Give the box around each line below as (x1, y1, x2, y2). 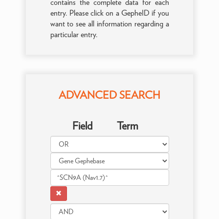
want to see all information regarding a (50, 19, 169, 28)
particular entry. (50, 30, 98, 39)
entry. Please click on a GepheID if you (50, 8, 169, 18)
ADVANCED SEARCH (59, 88, 160, 101)
